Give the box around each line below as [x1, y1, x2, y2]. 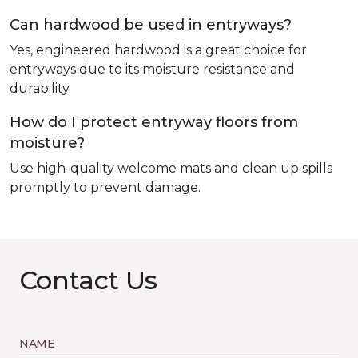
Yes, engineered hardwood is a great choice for [10, 42, 307, 58]
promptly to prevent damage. [10, 180, 201, 195]
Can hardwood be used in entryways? [10, 16, 292, 34]
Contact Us [19, 265, 157, 296]
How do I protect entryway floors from [10, 113, 298, 131]
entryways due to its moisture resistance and [10, 62, 295, 77]
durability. [10, 81, 71, 96]
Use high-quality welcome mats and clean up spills [10, 161, 332, 176]
